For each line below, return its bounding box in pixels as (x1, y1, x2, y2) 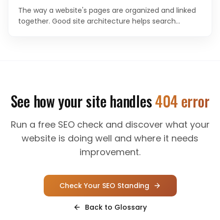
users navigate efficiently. (18, 38, 107, 48)
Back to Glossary (85, 202, 147, 212)
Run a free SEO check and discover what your (10, 118, 210, 131)
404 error (155, 90, 210, 112)
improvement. (80, 146, 140, 158)
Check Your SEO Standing (59, 181, 149, 191)
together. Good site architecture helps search (18, 16, 176, 26)
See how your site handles (10, 90, 152, 112)
